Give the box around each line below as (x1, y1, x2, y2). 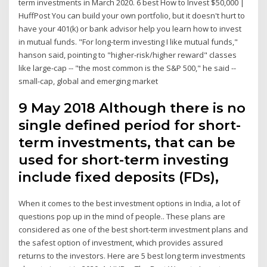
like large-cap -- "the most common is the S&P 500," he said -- (18, 62, 237, 73)
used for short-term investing (18, 151, 229, 169)
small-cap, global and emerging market (18, 75, 159, 86)
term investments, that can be (18, 134, 236, 151)
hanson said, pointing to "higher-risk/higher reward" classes (18, 49, 237, 60)
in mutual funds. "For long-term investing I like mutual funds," (18, 36, 238, 47)
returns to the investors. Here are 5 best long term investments (18, 250, 246, 262)
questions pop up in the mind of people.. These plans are (18, 211, 226, 222)
